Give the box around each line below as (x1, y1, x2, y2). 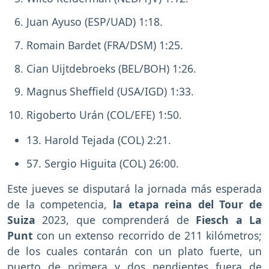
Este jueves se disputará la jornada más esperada (7, 181, 262, 196)
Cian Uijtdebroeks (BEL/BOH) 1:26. (26, 61, 196, 76)
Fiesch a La (196, 213, 262, 227)
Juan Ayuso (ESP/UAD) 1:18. (26, 14, 163, 29)
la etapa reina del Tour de (112, 197, 262, 211)
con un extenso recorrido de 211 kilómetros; (33, 228, 262, 243)
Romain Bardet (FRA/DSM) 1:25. (26, 37, 183, 52)
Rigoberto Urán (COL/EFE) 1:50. (26, 107, 182, 122)
